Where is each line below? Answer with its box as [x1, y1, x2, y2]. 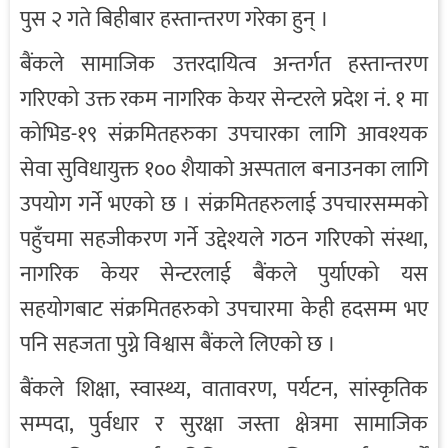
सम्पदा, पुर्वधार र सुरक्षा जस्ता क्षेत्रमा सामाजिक [20, 406, 428, 444]
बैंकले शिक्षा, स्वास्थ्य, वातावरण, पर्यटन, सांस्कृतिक [20, 371, 428, 409]
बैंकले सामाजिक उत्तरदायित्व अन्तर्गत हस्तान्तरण [20, 46, 428, 84]
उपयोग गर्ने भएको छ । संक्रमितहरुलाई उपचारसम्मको [20, 186, 428, 224]
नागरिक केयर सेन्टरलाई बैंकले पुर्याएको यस [20, 256, 428, 294]
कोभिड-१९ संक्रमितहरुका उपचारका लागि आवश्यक [20, 116, 428, 154]
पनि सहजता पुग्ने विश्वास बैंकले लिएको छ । [20, 326, 336, 364]
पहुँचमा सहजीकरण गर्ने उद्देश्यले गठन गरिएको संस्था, [20, 221, 428, 259]
